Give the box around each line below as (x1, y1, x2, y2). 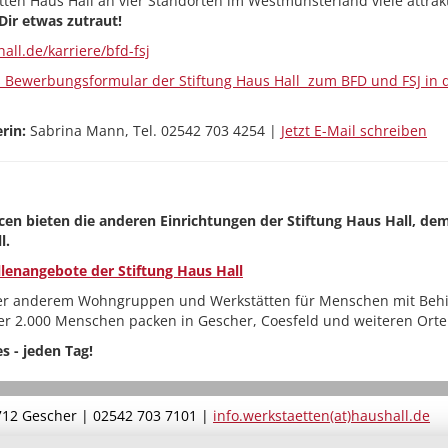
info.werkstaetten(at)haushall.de (213, 406, 430, 425)
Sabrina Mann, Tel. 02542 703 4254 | (30, 121, 281, 140)
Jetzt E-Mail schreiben (281, 121, 427, 140)
